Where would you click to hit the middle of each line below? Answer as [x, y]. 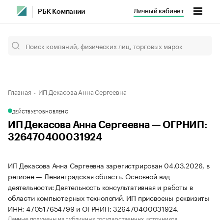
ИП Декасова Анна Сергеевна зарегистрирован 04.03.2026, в [109, 165]
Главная [20, 91]
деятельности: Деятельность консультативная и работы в [100, 187]
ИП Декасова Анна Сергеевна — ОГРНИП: [108, 125]
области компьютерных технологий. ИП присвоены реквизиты [109, 197]
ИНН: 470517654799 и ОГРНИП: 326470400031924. [94, 208]
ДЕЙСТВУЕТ [26, 111]
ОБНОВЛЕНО [53, 111]
